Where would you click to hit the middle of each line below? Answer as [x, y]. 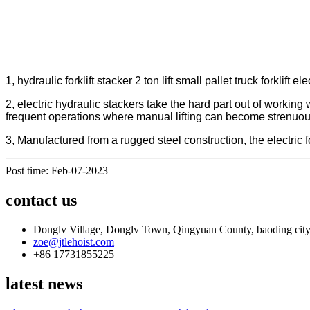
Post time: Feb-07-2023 [57, 170]
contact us [41, 200]
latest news [44, 283]
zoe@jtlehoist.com [74, 241]
